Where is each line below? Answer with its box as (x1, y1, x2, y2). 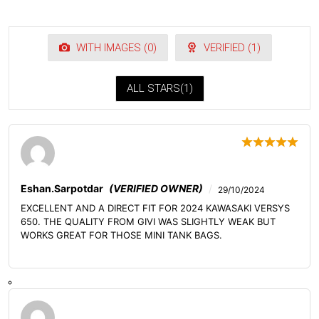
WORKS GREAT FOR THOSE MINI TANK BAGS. (21, 229, 222, 241)
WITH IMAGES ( (73, 41, 147, 54)
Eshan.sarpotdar (21, 182, 103, 194)
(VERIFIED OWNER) (109, 182, 203, 194)
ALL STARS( (126, 82, 184, 95)
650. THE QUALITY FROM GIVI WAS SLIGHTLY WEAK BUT (21, 216, 276, 227)
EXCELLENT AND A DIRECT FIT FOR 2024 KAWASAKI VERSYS (21, 202, 290, 214)
